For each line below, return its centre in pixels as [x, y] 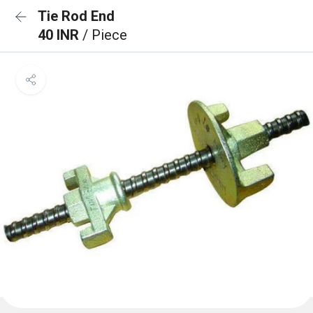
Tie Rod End [76, 16]
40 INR [60, 35]
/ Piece [105, 35]
